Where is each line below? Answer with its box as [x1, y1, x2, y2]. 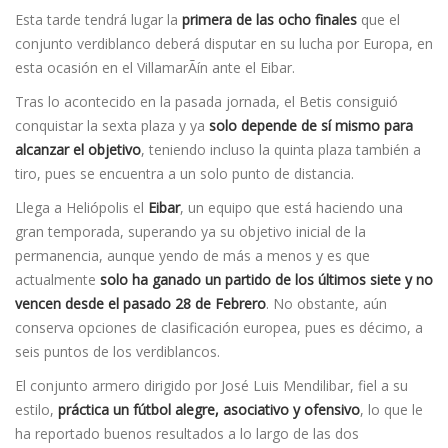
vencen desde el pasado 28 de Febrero [15, 293, 266, 313]
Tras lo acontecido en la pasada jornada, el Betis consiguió [15, 91, 398, 111]
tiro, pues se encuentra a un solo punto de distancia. [15, 163, 354, 183]
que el [357, 9, 400, 29]
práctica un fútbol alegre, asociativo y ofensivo [58, 399, 360, 419]
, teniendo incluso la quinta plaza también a [141, 139, 421, 159]
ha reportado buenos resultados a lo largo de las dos [15, 423, 359, 443]
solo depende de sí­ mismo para [209, 115, 413, 135]
